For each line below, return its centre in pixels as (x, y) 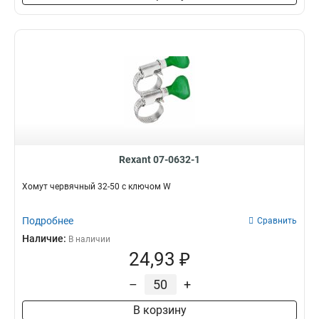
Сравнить (277, 221)
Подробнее (48, 221)
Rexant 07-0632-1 (159, 159)
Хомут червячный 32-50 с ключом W (96, 187)
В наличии (89, 239)
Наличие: (45, 239)
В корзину (159, 310)
